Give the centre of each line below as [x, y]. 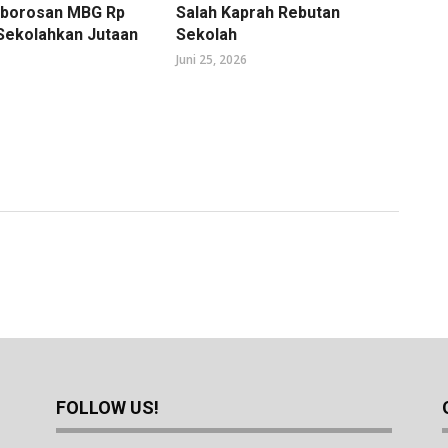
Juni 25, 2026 [211, 60]
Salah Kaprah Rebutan [257, 13]
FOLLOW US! [107, 408]
